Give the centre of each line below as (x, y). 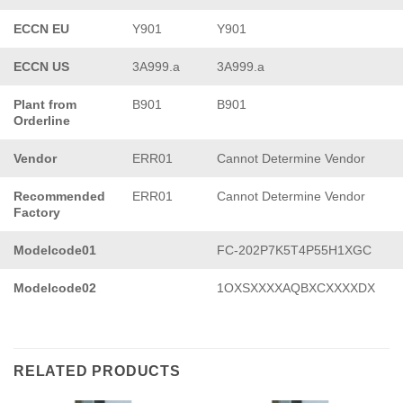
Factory (37, 212)
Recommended (59, 196)
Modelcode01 (55, 250)
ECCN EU (41, 28)
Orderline (42, 120)
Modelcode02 (55, 287)
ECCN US (41, 66)
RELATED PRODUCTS (97, 371)
